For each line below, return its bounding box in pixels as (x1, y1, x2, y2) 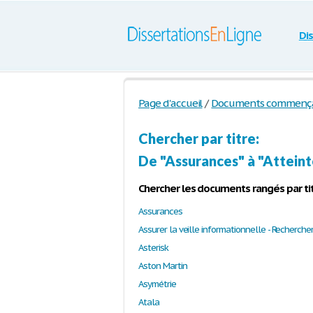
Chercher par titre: (138, 130, 259, 147)
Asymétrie (138, 278, 176, 291)
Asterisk (138, 242, 168, 254)
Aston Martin (138, 260, 187, 272)
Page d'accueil (138, 96, 203, 110)
